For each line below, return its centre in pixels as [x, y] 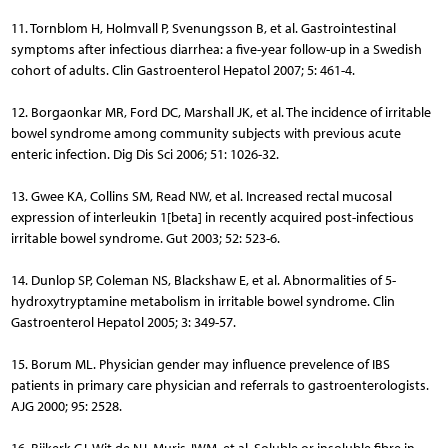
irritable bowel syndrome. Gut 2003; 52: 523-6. [145, 238]
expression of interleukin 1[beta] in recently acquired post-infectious [212, 217]
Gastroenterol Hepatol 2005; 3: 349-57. [123, 322]
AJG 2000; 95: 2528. [66, 406]
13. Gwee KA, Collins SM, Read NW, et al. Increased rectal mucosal [201, 196]
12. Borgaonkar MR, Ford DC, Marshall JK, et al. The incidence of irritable [220, 112]
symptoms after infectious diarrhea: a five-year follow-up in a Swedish [216, 49]
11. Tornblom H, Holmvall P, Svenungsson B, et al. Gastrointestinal [203, 28]
